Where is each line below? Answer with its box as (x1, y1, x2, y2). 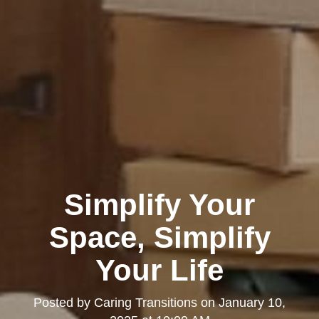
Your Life (95, 253, 224, 288)
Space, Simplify (48, 221, 271, 255)
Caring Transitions (94, 296, 197, 310)
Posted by (33, 296, 94, 310)
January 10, (219, 296, 286, 310)
